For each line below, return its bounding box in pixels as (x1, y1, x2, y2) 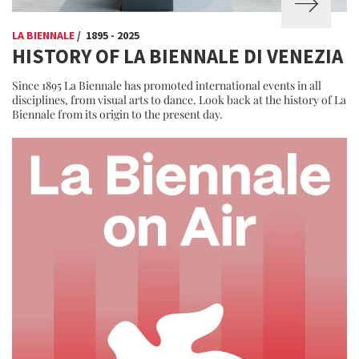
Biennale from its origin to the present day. (12, 107, 223, 122)
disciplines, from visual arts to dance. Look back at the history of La (12, 92, 346, 107)
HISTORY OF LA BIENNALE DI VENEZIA (12, 43, 343, 69)
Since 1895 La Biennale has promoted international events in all (12, 78, 321, 93)
